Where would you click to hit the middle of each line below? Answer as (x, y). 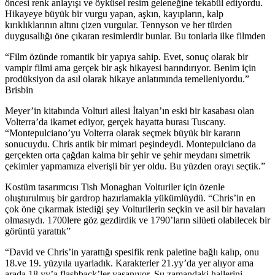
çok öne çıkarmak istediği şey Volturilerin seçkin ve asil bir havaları (135, 209)
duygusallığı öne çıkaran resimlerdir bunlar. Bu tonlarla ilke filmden (135, 36)
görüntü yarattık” (38, 231)
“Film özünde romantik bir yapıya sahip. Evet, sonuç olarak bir (126, 56)
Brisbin (19, 90)
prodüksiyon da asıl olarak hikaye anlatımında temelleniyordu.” (127, 79)
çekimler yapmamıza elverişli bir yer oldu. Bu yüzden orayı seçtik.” (135, 166)
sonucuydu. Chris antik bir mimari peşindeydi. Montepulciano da (130, 144)
